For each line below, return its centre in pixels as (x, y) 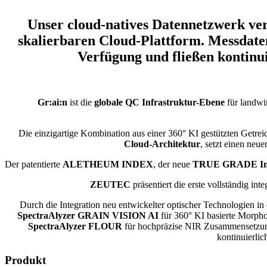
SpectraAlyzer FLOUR (75, 226)
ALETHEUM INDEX (108, 164)
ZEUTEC (110, 184)
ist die (80, 102)
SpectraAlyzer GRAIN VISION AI (88, 215)
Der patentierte (34, 164)
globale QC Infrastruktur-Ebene (159, 102)
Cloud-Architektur (162, 144)
